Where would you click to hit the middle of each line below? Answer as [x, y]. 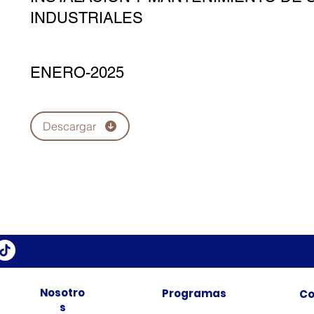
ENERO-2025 [77, 73]
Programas [194, 293]
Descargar [69, 126]
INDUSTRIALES [87, 18]
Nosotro [62, 293]
